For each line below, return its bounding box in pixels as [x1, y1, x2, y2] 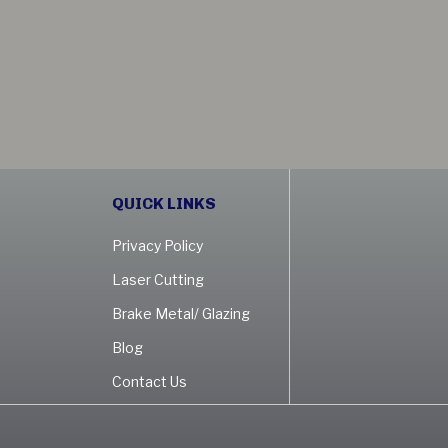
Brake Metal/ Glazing [112, 305, 250, 322]
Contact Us [112, 373, 187, 390]
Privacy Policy [112, 237, 203, 254]
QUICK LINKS [112, 194, 216, 213]
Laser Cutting [112, 271, 204, 288]
